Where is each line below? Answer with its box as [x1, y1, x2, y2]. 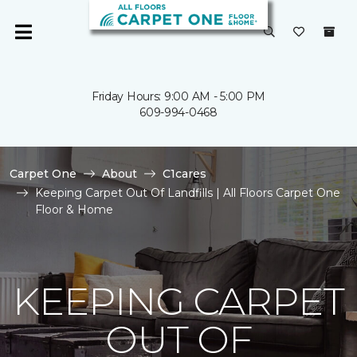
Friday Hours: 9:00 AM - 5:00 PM [91, 89, 266, 104]
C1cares [163, 167, 206, 181]
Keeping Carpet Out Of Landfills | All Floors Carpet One [35, 186, 340, 200]
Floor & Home [35, 202, 113, 217]
